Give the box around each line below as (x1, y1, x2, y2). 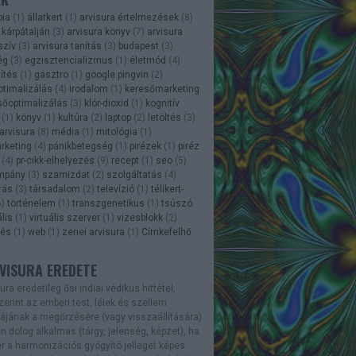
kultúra (57, 112, 88, 123)
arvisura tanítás (32, 41, 102, 52)
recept (110, 155, 139, 166)
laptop (104, 112, 131, 123)
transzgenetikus (72, 198, 145, 209)
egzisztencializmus (24, 55, 113, 66)
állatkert (26, 12, 63, 23)
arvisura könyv (66, 26, 130, 37)
